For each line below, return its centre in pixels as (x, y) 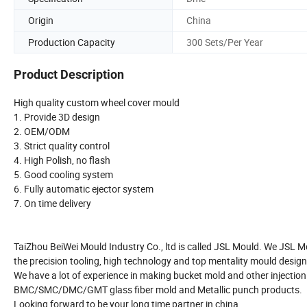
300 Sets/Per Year (225, 42)
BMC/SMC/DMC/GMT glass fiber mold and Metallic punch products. (158, 290)
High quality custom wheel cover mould (97, 103)
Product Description (69, 75)
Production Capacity (72, 42)
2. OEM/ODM (42, 132)
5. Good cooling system (63, 175)
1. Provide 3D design (57, 117)
